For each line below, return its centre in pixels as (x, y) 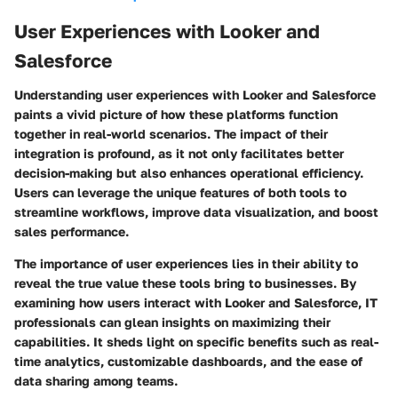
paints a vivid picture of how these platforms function (176, 114)
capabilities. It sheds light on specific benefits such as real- (196, 341)
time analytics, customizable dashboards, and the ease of (188, 361)
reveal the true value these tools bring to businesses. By (185, 283)
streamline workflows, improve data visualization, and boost (196, 211)
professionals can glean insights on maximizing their (172, 322)
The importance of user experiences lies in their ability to (186, 263)
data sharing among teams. (96, 380)
